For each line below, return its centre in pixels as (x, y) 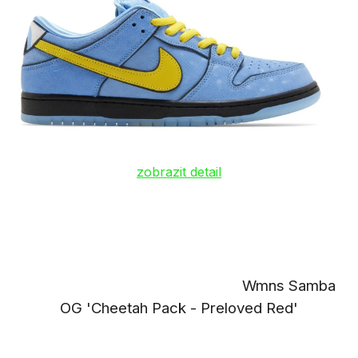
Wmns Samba (179, 286)
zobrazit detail (179, 172)
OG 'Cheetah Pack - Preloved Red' (179, 308)
